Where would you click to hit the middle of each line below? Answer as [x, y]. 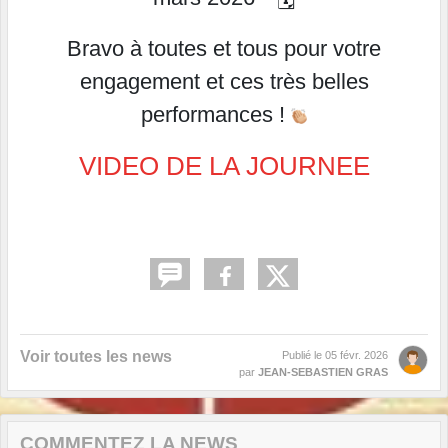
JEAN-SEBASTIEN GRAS [323, 371]
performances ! [216, 114]
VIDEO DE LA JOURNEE [224, 165]
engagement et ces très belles [224, 81]
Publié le [303, 354]
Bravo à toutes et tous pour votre [224, 48]
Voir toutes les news [96, 356]
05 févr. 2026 [356, 354]
